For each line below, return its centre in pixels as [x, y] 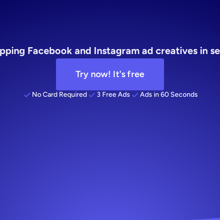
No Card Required [59, 95]
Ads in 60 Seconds [169, 95]
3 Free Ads [113, 95]
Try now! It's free [110, 74]
